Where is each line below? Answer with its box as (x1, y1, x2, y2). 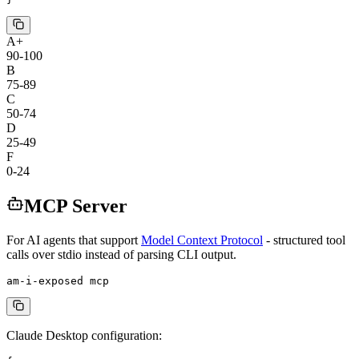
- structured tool (266, 232, 345, 247)
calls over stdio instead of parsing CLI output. (6, 247, 236, 261)
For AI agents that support (6, 232, 138, 247)
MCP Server (24, 195, 127, 216)
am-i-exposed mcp (6, 274, 109, 287)
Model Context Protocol (141, 232, 263, 247)
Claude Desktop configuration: (6, 328, 162, 342)
